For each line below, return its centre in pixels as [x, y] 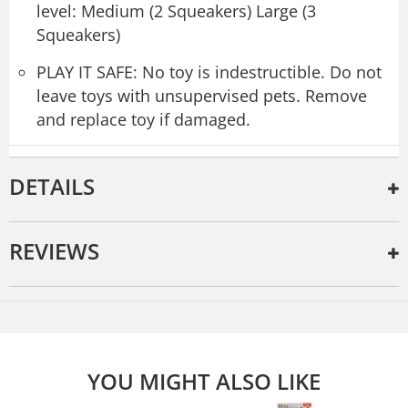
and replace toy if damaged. [143, 119]
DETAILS [52, 186]
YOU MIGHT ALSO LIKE [204, 381]
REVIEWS [54, 250]
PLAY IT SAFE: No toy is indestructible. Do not [209, 71]
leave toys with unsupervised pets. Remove [202, 95]
